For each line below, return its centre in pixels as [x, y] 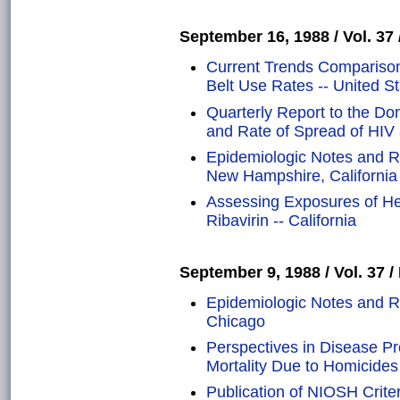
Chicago [236, 321]
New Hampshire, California [302, 175]
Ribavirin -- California [281, 221]
